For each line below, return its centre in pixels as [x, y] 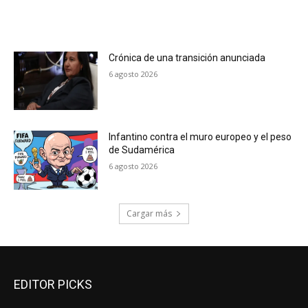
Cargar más [149, 213]
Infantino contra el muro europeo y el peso [200, 137]
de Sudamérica [142, 150]
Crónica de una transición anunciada [187, 57]
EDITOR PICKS [53, 284]
